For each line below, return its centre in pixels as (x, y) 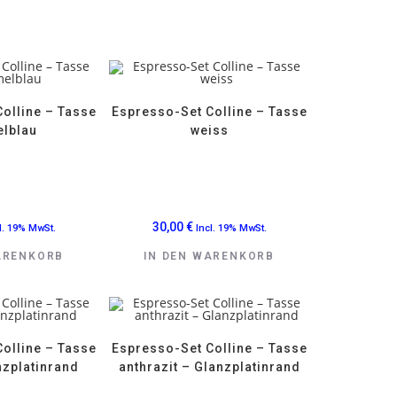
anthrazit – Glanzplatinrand (209, 367)
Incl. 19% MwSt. (231, 228)
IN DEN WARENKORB (209, 256)
